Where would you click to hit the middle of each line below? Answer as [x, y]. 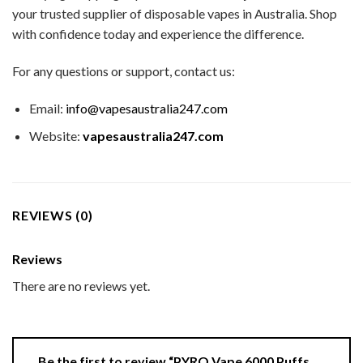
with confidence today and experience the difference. [158, 34]
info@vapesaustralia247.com [146, 108]
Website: [56, 136]
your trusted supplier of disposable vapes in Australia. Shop [175, 14]
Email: [47, 108]
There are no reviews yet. [81, 286]
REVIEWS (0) [53, 216]
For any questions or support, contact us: [124, 71]
